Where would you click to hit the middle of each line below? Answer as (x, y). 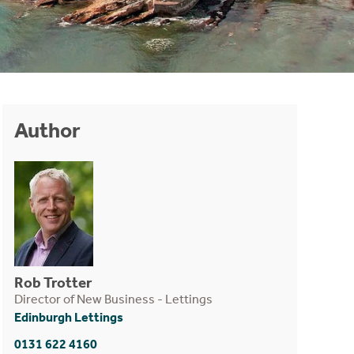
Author (47, 130)
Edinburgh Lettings (68, 318)
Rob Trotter (53, 282)
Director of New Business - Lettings (113, 299)
